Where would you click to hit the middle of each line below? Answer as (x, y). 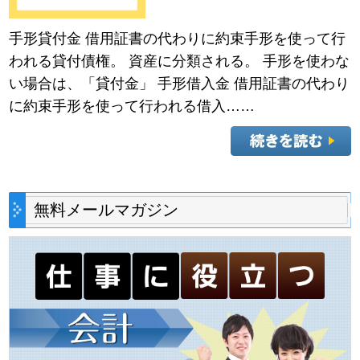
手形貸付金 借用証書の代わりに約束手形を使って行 (178, 38)
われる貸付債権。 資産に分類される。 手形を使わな (180, 61)
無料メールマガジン (106, 209)
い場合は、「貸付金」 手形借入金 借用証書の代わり (180, 83)
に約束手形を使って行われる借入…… (132, 106)
